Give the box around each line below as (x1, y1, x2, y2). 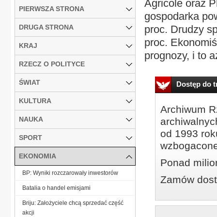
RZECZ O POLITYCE (19, 60, 85, 68)
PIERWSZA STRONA (19, 4, 84, 13)
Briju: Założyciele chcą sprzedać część (22, 199, 124, 206)
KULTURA (19, 96, 51, 105)
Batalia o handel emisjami (22, 184, 91, 191)
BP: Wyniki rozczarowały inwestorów (22, 169, 118, 176)
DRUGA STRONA (19, 23, 74, 31)
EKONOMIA (19, 152, 56, 160)
